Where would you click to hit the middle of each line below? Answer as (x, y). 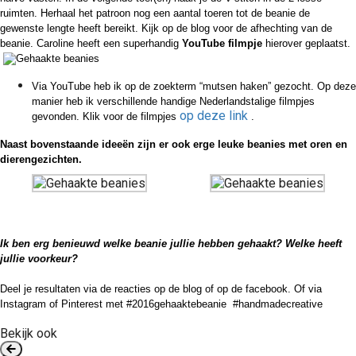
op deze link (215, 116)
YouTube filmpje (222, 43)
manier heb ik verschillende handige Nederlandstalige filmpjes (173, 101)
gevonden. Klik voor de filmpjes (106, 116)
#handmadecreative (278, 304)
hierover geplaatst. (306, 43)
